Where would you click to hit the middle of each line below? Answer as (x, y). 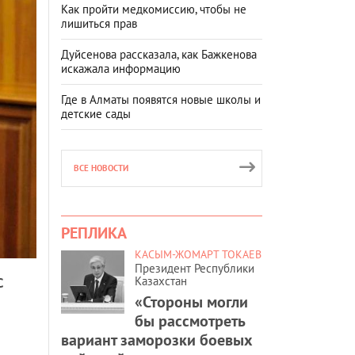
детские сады (96, 113)
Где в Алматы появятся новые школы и (161, 99)
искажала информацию (121, 68)
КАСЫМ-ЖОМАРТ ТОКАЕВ (198, 254)
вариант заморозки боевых (157, 340)
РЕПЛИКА (94, 233)
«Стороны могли (191, 302)
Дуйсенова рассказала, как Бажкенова (159, 54)
